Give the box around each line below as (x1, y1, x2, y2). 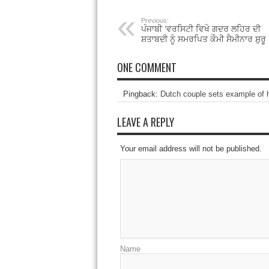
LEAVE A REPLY (116, 114, 174, 130)
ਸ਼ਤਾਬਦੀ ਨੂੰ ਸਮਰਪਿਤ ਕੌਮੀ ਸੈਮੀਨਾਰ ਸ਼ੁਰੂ (141, 34, 266, 44)
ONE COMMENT (116, 59, 177, 76)
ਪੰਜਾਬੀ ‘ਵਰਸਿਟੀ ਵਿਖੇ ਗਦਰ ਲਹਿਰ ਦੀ (141, 24, 261, 34)
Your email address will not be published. (119, 144, 262, 154)
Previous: (141, 17, 169, 25)
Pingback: (122, 89, 160, 99)
